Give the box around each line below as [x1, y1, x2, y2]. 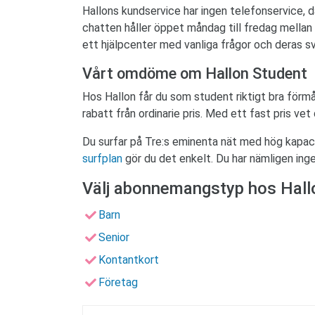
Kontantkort [98, 253, 159, 267]
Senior [98, 231, 129, 245]
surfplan [82, 152, 122, 166]
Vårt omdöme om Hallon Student [82, 65, 307, 83]
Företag [98, 276, 138, 290]
